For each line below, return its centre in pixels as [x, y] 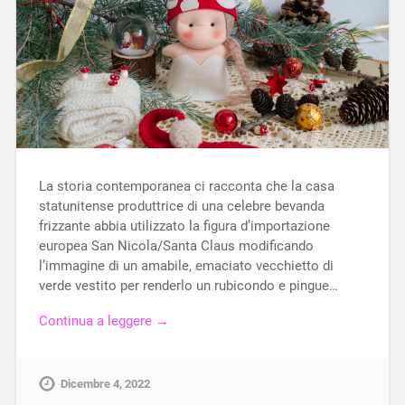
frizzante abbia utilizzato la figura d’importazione [184, 226]
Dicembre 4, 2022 [105, 383]
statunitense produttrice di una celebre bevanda [181, 207]
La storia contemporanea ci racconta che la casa [186, 187]
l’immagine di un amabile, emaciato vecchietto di [186, 266]
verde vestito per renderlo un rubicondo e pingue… [188, 286]
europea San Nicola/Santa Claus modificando [176, 246]
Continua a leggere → [104, 320]
